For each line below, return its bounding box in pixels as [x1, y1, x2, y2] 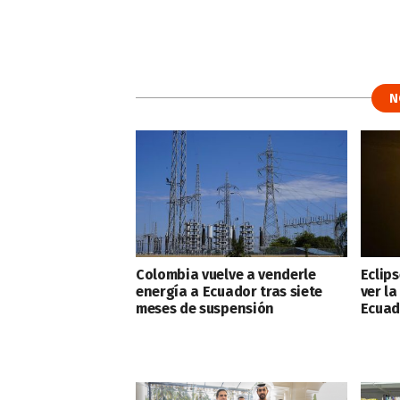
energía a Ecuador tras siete [136, 282, 323, 300]
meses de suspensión [136, 299, 274, 317]
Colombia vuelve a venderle [136, 265, 316, 283]
